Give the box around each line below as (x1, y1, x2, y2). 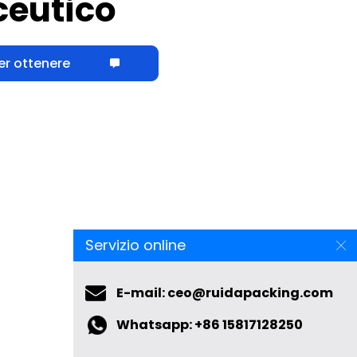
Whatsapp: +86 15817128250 (116, 316, 303, 334)
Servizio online (85, 235, 186, 255)
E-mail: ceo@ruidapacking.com (116, 284, 333, 302)
